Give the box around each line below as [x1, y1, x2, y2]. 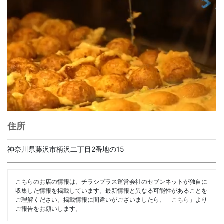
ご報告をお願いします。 [15, 204, 81, 212]
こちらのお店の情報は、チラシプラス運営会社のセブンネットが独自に [15, 177, 207, 185]
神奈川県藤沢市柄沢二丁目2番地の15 [7, 144, 124, 153]
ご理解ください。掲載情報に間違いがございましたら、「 [15, 195, 171, 203]
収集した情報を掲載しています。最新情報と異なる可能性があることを [15, 186, 207, 194]
